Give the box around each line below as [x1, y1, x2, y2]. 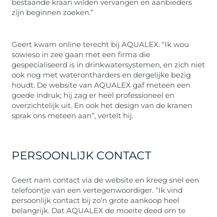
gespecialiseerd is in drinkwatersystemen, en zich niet [12, 60, 205, 69]
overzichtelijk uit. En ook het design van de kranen [12, 101, 192, 110]
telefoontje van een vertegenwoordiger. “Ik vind [12, 186, 183, 195]
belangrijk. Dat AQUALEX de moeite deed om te [12, 206, 186, 215]
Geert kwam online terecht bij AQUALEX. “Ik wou [12, 40, 189, 49]
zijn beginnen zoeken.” [12, 8, 93, 17]
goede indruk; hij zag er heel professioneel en [12, 91, 174, 100]
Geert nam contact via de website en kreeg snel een [12, 175, 199, 185]
